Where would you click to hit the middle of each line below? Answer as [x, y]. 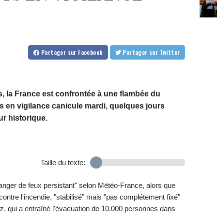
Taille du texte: [63, 162]
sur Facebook [85, 52]
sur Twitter [170, 52]
